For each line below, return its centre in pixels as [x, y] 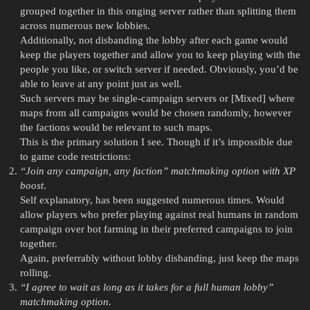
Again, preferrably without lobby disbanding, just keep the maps [159, 258]
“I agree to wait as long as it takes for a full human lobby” [146, 288]
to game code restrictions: [75, 157]
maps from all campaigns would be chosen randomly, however [155, 113]
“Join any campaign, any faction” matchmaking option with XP [157, 171]
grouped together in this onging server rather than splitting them [158, 11]
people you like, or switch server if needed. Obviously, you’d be [159, 70]
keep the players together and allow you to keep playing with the [160, 55]
